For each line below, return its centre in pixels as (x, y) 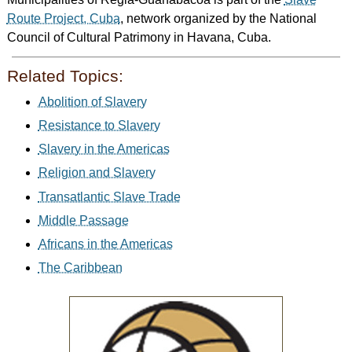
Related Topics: (65, 76)
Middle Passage (83, 220)
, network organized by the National (218, 19)
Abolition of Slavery (92, 102)
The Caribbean (80, 267)
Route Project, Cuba (63, 19)
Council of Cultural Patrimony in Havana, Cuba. (139, 38)
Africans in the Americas (105, 244)
